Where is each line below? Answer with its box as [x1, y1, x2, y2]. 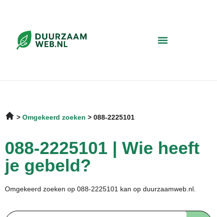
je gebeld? [5, 155, 91, 175]
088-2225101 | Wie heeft [5, 138, 200, 158]
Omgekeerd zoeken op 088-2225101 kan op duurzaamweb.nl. [5, 185, 198, 193]
